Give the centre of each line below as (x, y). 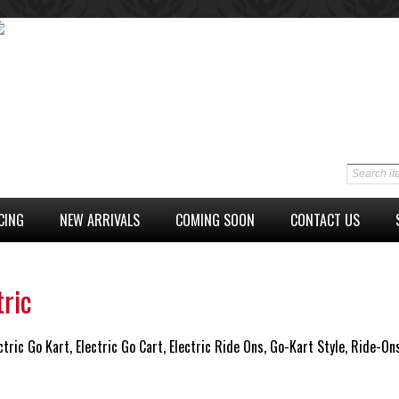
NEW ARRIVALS (100, 220)
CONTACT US (325, 220)
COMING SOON (215, 220)
